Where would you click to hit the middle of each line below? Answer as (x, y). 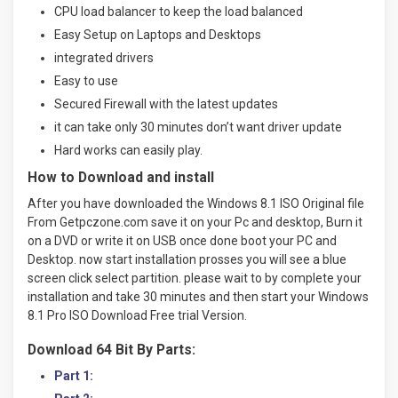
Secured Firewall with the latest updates (166, 103)
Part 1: (74, 375)
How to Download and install (121, 177)
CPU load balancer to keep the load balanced (179, 11)
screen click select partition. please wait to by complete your (195, 278)
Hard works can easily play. (128, 150)
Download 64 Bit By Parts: (111, 349)
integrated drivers (104, 57)
